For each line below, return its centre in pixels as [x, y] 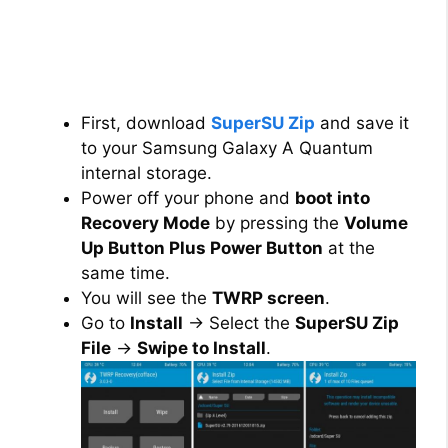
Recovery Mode [145, 223]
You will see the [146, 298]
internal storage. [146, 173]
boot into [332, 198]
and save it [362, 123]
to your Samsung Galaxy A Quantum [227, 148]
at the [349, 248]
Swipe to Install [201, 348]
